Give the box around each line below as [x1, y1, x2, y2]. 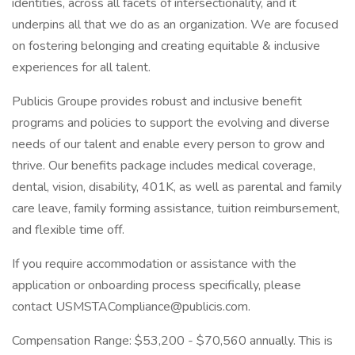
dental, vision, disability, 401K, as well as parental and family [12, 178, 342, 196]
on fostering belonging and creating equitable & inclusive [12, 37, 320, 55]
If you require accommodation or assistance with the [12, 255, 296, 273]
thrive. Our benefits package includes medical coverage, [12, 157, 315, 174]
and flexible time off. [12, 221, 124, 239]
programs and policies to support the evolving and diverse [12, 114, 330, 132]
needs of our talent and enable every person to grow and [12, 136, 325, 153]
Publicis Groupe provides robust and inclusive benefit [12, 93, 302, 110]
